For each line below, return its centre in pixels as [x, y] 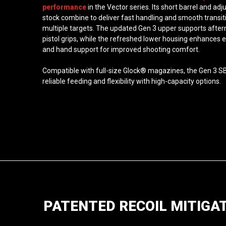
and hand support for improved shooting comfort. [121, 49]
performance [64, 7]
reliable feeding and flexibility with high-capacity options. [132, 81]
